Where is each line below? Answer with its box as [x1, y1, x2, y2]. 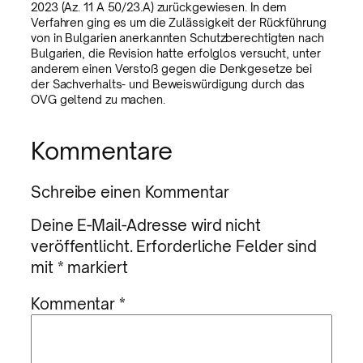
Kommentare [31, 135, 173, 165]
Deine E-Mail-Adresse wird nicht [31, 216, 261, 235]
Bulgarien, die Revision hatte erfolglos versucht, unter [31, 46, 321, 61]
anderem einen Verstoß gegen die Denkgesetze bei [31, 62, 313, 76]
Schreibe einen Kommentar [31, 181, 229, 201]
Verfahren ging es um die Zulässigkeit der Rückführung [31, 15, 327, 30]
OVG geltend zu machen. [31, 92, 165, 107]
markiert [63, 258, 128, 277]
